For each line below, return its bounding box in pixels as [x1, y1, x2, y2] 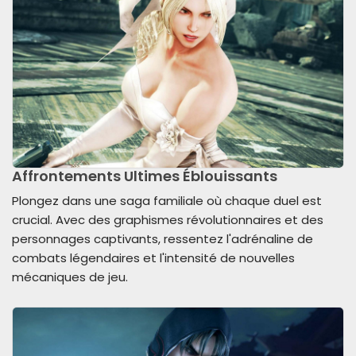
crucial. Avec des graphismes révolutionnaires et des [12, 211, 323, 228]
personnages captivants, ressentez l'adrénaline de [12, 230, 313, 247]
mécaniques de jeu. [12, 268, 128, 285]
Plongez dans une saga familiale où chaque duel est [12, 192, 322, 209]
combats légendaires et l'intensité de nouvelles [12, 249, 295, 266]
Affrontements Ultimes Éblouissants [12, 165, 277, 186]
